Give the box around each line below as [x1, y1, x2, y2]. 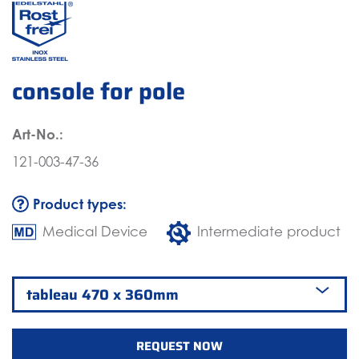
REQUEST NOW [136, 337, 223, 357]
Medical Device [42, 224, 147, 240]
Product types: [29, 196, 127, 213]
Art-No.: [12, 126, 63, 143]
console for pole [12, 73, 185, 111]
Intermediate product [197, 224, 341, 240]
